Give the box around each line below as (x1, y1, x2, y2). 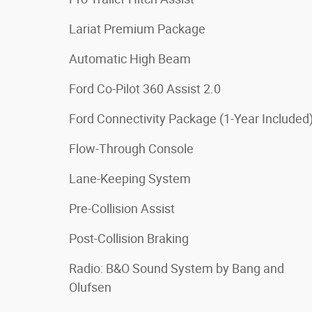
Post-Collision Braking (69, 231, 189, 246)
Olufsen (69, 279, 111, 295)
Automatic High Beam (69, 51, 191, 66)
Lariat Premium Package (69, 21, 205, 36)
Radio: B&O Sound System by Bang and (69, 260, 284, 276)
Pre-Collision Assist (69, 201, 175, 216)
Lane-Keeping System (69, 171, 191, 186)
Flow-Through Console (69, 141, 194, 156)
